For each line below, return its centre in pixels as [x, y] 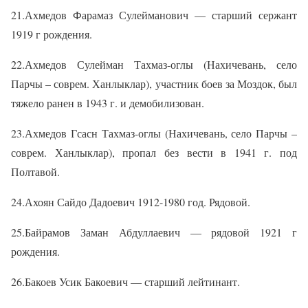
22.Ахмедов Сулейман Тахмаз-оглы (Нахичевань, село [154, 65]
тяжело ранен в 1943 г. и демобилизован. [108, 103]
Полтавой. [35, 172]
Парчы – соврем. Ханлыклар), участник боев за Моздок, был [154, 84]
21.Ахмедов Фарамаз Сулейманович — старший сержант [154, 15]
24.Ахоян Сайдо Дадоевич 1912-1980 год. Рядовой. [131, 202]
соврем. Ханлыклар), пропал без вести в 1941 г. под [154, 153]
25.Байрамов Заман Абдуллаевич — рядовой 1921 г [154, 232]
